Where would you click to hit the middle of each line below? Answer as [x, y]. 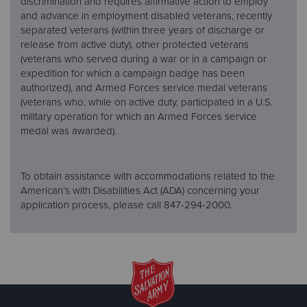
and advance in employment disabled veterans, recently [146, 15]
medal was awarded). [69, 131]
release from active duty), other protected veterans [135, 44]
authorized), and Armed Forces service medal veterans [144, 87]
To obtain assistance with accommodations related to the [148, 176]
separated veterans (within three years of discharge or [143, 30]
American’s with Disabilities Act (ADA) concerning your [140, 190]
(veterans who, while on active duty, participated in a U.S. [147, 102]
